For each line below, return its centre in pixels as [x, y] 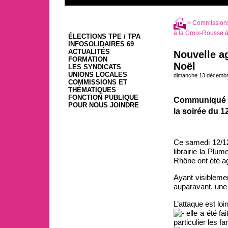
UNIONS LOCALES [97, 75]
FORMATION [88, 60]
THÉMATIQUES [92, 90]
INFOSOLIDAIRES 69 [101, 44]
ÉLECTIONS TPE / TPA [104, 37]
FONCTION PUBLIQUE [103, 98]
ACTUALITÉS [89, 52]
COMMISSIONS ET [97, 82]
